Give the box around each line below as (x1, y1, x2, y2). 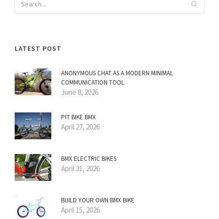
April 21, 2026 (61, 164, 100, 174)
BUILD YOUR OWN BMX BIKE (61, 196, 134, 205)
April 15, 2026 (61, 205, 100, 215)
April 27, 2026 (61, 122, 100, 132)
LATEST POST (15, 44, 62, 53)
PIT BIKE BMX (61, 113, 96, 122)
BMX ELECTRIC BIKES (61, 154, 116, 163)
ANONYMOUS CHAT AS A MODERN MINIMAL (61, 69, 173, 78)
